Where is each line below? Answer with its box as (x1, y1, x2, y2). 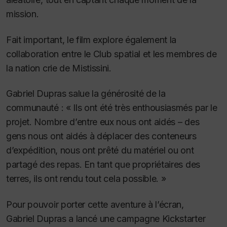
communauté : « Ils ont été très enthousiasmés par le (6, 102, 217, 113)
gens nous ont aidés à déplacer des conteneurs (6, 131, 197, 142)
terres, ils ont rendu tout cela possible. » (6, 173, 166, 184)
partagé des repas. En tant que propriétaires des (6, 159, 200, 170)
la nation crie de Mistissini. (6, 62, 111, 73)
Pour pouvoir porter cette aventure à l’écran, (6, 199, 184, 210)
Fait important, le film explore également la (6, 34, 177, 45)
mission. (6, 9, 39, 20)
